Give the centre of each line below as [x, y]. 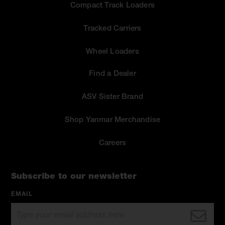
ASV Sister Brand [113, 97]
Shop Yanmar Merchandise [113, 121]
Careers [113, 144]
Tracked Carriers [113, 29]
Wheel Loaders [113, 52]
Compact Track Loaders [113, 6]
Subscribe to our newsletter [74, 177]
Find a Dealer [113, 74]
